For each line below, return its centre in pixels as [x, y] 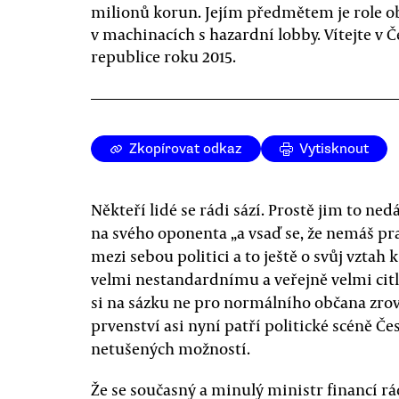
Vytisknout [334, 149]
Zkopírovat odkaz [186, 149]
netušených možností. [171, 348]
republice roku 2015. [163, 56]
